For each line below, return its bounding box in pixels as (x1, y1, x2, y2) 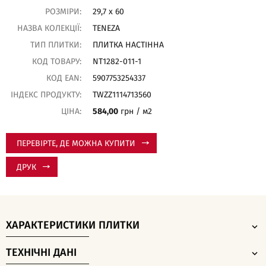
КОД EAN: (46, 74, 81, 83)
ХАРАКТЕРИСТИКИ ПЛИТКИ (6, 220, 140, 231)
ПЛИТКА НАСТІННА (92, 41, 164, 49)
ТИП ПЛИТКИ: (30, 41, 81, 49)
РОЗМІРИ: (45, 8, 81, 16)
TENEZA (92, 24, 120, 33)
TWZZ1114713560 (92, 91, 151, 99)
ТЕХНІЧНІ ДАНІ (6, 247, 77, 258)
